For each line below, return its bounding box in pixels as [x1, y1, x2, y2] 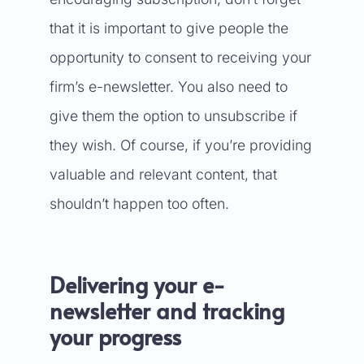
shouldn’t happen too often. [49, 195, 229, 212]
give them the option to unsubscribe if [49, 107, 297, 124]
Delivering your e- [49, 269, 225, 300]
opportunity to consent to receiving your [49, 49, 311, 66]
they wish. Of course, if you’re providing [49, 136, 312, 154]
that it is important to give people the [49, 19, 288, 37]
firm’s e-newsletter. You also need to [49, 78, 288, 95]
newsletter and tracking [49, 295, 284, 326]
